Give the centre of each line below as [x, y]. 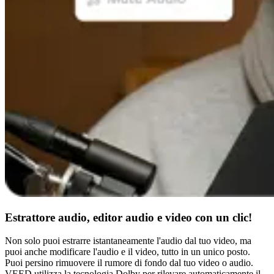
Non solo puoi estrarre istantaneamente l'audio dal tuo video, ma [128, 241]
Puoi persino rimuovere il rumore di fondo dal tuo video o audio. [129, 263]
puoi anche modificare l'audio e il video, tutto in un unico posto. [128, 252]
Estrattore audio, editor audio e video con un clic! [128, 217]
